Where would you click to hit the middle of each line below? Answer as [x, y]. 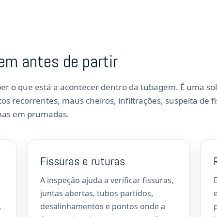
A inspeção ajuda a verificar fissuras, [107, 180]
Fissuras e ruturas [83, 161]
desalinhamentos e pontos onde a [103, 206]
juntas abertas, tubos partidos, [97, 193]
